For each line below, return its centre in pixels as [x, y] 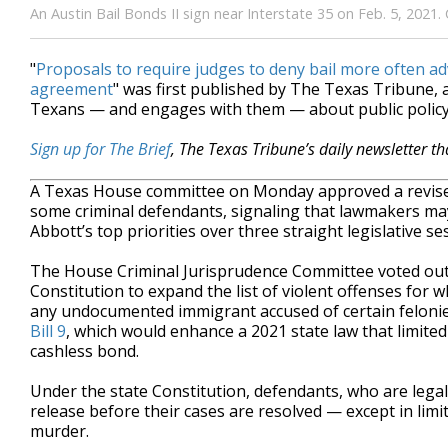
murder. [59, 431]
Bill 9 [48, 331]
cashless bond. [84, 351]
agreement [71, 89]
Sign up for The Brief [100, 149]
